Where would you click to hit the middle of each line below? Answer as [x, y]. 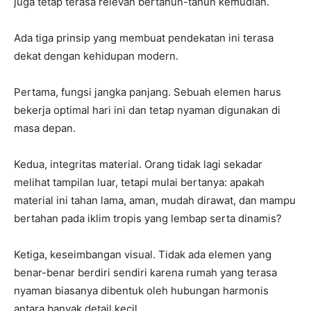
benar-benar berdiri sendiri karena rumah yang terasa [145, 272]
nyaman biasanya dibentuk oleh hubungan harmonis [141, 290]
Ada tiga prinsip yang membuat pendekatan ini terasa [144, 37]
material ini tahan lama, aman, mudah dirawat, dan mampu [155, 200]
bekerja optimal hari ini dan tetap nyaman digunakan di [147, 110]
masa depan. [45, 128]
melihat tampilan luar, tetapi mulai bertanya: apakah [139, 182]
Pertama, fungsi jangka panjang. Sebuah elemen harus [148, 92]
